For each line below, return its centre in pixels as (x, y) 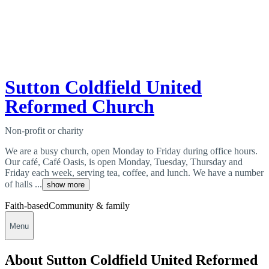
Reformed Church (80, 107)
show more (66, 185)
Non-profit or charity (44, 131)
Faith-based (27, 206)
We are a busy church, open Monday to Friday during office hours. (131, 151)
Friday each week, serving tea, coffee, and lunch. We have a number (134, 173)
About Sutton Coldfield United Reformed (131, 260)
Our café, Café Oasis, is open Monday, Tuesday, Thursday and (124, 162)
